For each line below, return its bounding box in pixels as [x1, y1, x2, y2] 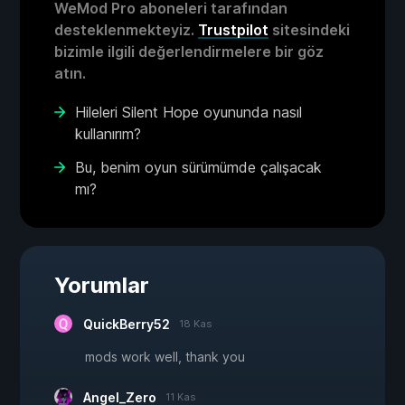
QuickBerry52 [83, 316, 170, 333]
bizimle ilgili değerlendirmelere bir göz [54, 42, 324, 61]
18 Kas [179, 317, 212, 331]
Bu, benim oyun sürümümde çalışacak [75, 158, 322, 177]
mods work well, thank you [85, 349, 245, 365]
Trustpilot [198, 21, 268, 40]
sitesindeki [268, 21, 350, 40]
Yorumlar [54, 272, 149, 299]
